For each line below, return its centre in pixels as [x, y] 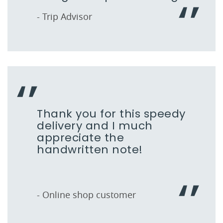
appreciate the [80, 138]
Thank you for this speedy [111, 114]
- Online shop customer [86, 195]
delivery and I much [95, 126]
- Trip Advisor [64, 16]
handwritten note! [90, 150]
